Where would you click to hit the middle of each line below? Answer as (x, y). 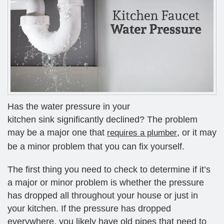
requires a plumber (142, 132)
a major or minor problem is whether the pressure (106, 182)
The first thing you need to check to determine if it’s (109, 169)
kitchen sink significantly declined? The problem (102, 119)
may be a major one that (57, 132)
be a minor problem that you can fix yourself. (96, 146)
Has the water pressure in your (69, 106)
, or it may (197, 132)
